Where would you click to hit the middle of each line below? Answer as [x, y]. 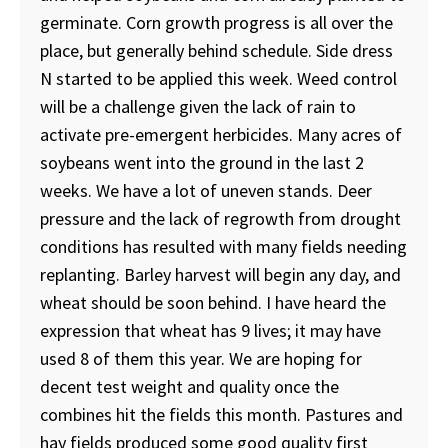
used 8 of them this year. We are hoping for [201, 358]
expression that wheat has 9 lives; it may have [210, 330]
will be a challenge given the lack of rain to [198, 106]
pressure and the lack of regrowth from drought [220, 218]
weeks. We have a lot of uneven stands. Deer [206, 190]
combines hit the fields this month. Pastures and [221, 414]
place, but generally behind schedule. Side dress [216, 50]
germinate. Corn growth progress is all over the [216, 22]
